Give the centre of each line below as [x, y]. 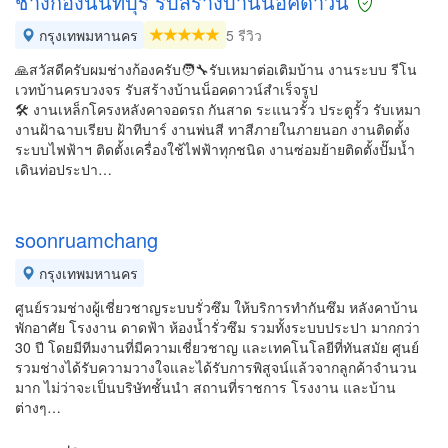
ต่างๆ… [38, 407]
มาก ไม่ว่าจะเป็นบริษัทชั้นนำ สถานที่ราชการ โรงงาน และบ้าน [205, 387]
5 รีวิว [244, 35]
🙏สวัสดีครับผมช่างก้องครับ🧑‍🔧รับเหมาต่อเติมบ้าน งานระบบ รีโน [216, 69]
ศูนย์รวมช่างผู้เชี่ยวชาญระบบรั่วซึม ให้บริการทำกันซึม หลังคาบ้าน [216, 307]
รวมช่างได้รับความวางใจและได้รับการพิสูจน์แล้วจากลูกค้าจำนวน [216, 367]
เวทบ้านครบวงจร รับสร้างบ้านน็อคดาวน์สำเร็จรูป [166, 89]
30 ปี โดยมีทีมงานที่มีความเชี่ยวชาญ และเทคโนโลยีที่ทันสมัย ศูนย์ [217, 347]
